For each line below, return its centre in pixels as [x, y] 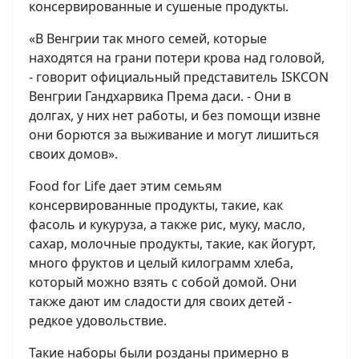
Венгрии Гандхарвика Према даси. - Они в [160, 96]
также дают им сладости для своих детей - [160, 301]
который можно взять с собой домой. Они [163, 282]
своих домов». [73, 154]
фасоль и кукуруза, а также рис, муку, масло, [167, 224]
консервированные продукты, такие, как [156, 205]
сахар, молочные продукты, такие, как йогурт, [172, 244]
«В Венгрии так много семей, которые [148, 38]
